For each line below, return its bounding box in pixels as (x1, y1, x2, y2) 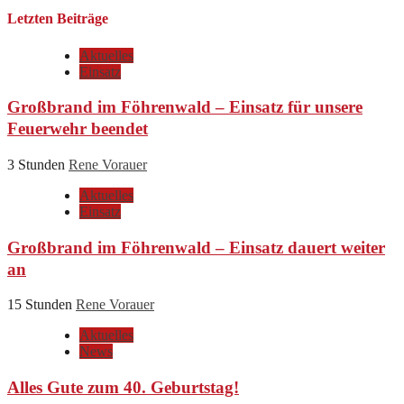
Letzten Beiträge (7, 11, 108, 27)
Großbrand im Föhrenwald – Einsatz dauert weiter (7, 237, 385, 257)
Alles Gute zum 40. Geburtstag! (7, 378, 239, 398)
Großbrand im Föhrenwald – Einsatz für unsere (7, 97, 363, 117)
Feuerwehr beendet (7, 119, 148, 139)
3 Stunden (7, 157, 69, 172)
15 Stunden (7, 297, 76, 313)
